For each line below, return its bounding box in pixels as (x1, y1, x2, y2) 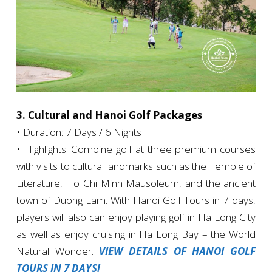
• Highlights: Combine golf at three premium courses (16, 142, 256, 157)
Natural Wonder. (16, 244, 100, 259)
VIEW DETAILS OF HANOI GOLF (99, 244, 256, 259)
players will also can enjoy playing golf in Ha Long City (16, 210, 256, 225)
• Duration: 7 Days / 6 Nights (16, 125, 141, 140)
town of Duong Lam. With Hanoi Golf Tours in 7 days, (16, 193, 256, 208)
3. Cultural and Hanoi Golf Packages (16, 108, 202, 123)
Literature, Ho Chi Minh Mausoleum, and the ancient (16, 176, 256, 191)
